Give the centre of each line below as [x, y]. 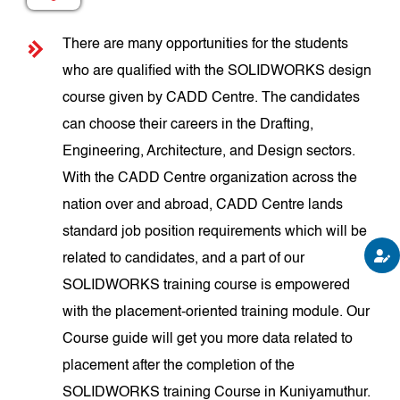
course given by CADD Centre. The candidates [212, 98]
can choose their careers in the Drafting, [188, 125]
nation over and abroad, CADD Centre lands [203, 205]
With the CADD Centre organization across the [210, 179]
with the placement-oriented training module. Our [217, 312]
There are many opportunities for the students [206, 45]
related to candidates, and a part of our [184, 259]
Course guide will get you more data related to [208, 339]
